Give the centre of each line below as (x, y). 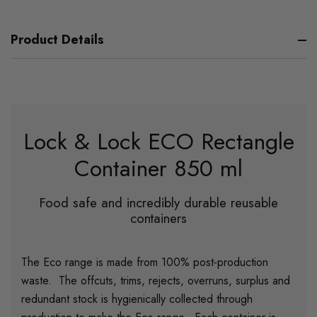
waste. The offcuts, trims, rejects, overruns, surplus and (156, 281)
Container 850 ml (158, 169)
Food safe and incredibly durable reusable (158, 203)
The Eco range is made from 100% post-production (145, 263)
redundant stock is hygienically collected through (137, 299)
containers (158, 219)
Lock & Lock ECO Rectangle (158, 142)
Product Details (57, 40)
